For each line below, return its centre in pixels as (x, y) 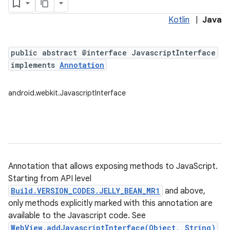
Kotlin (179, 20)
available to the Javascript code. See (77, 216)
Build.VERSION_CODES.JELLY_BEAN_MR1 (85, 191)
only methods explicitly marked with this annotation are (110, 203)
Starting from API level (50, 179)
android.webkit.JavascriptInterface (67, 93)
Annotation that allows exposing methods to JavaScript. (113, 166)
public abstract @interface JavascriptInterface (113, 53)
